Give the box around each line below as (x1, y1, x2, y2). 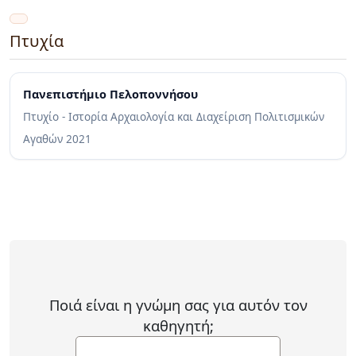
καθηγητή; (142, 315, 214, 335)
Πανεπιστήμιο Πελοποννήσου (23, 87, 198, 103)
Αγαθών (23, 131, 66, 147)
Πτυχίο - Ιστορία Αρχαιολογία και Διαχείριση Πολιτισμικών (23, 109, 324, 125)
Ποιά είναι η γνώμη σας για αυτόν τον (48, 294, 308, 315)
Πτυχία (10, 30, 64, 52)
